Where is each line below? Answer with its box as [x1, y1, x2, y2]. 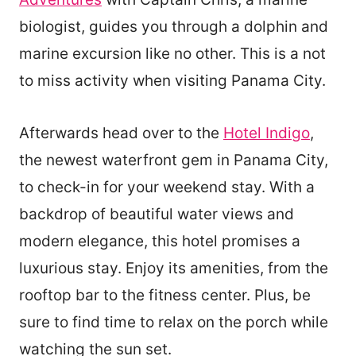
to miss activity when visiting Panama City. [19, 71, 326, 90]
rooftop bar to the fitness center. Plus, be [19, 285, 311, 304]
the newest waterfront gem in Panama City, [19, 150, 328, 169]
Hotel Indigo [223, 123, 310, 142]
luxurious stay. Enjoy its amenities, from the [19, 258, 328, 277]
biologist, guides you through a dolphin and [19, 17, 328, 36]
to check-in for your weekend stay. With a [19, 177, 315, 196]
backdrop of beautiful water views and [19, 204, 294, 223]
